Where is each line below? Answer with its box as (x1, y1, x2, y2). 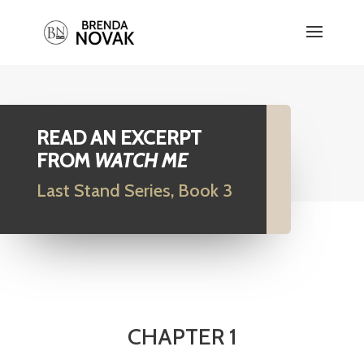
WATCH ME (93, 149, 188, 172)
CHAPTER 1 (127, 323, 236, 350)
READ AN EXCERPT (36, 126, 201, 149)
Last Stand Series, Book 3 (36, 180, 232, 201)
